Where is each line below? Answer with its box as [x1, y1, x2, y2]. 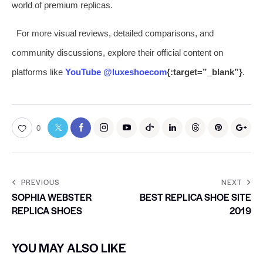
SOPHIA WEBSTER [12, 190, 92, 204]
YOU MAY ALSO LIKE [12, 238, 126, 256]
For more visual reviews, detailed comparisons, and [16, 28, 214, 38]
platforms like [12, 66, 65, 77]
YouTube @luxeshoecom [65, 66, 167, 77]
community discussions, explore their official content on [12, 47, 223, 58]
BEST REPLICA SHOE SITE [140, 190, 251, 204]
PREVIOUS [21, 176, 59, 187]
